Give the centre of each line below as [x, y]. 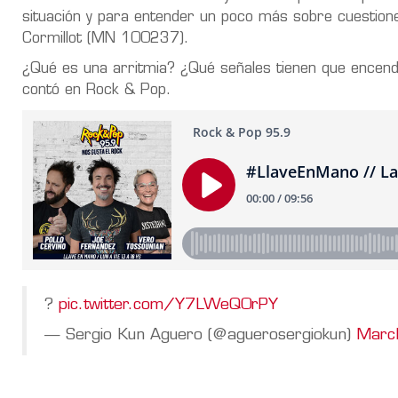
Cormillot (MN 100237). [105, 39]
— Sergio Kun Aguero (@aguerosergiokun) [200, 335]
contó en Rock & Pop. [96, 90]
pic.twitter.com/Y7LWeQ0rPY [168, 305]
